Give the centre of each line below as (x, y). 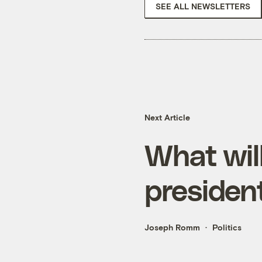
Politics (227, 227)
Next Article (167, 118)
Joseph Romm (172, 227)
